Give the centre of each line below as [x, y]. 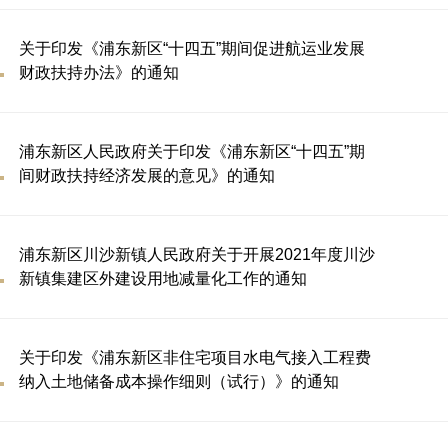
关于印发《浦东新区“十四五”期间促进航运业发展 [192, 48]
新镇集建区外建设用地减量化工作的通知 [163, 278]
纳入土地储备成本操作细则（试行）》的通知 [179, 381]
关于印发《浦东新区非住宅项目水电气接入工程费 [195, 357]
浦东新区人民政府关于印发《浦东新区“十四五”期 [192, 151]
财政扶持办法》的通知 [99, 72]
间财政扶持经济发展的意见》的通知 [147, 175]
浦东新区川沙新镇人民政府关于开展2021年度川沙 [197, 254]
